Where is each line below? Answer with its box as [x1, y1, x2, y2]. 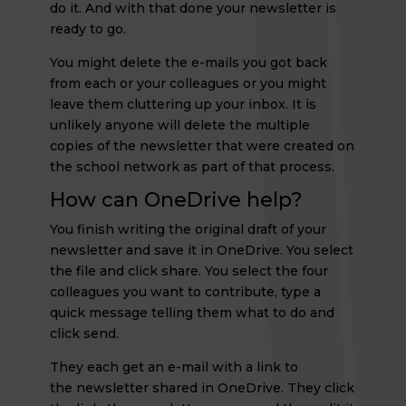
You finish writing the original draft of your [49, 221, 326, 237]
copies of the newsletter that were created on [49, 138, 354, 154]
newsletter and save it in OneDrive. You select [49, 242, 353, 258]
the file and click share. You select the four [49, 263, 328, 279]
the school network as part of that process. [49, 159, 334, 175]
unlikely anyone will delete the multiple [49, 117, 310, 133]
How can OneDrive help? [49, 188, 303, 212]
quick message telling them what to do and [49, 304, 334, 321]
